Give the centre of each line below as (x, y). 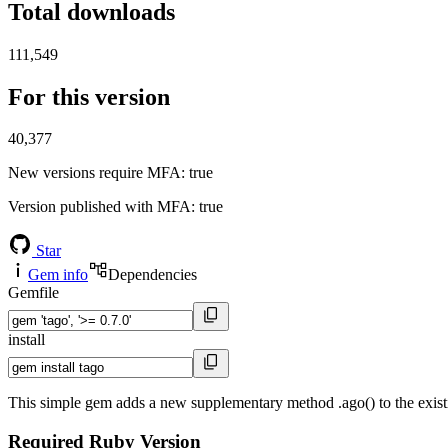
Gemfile (33, 293)
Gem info (58, 275)
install (26, 340)
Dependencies (152, 275)
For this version (89, 96)
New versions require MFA (94, 173)
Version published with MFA (99, 207)
